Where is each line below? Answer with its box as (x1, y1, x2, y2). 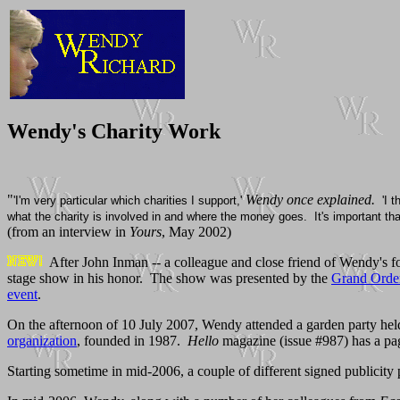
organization (7, 332, 77, 348)
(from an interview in (7, 223, 129, 239)
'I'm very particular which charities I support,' (13, 193, 242, 207)
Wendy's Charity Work (7, 119, 221, 143)
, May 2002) (162, 223, 231, 239)
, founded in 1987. (77, 332, 187, 348)
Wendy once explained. (246, 191, 375, 207)
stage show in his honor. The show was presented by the (7, 270, 331, 286)
